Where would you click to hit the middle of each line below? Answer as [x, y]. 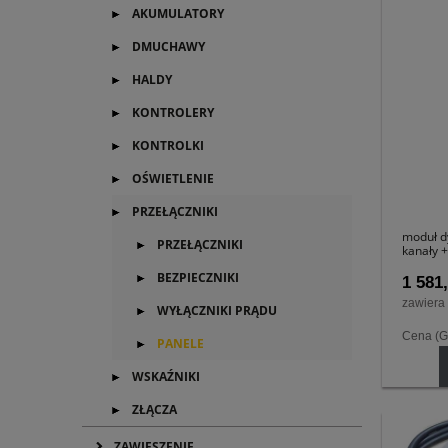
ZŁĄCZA [154, 409]
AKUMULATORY [178, 13]
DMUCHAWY [168, 46]
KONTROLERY [173, 112]
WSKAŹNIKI [166, 376]
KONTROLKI [168, 145]
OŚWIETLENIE [173, 178]
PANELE [180, 343]
